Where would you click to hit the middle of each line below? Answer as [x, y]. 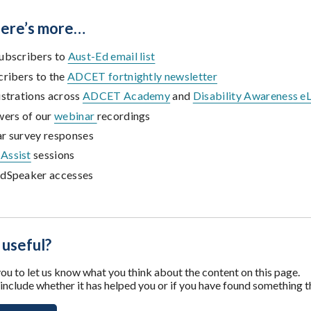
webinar [76, 115]
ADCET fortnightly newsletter [142, 76]
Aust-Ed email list [111, 56]
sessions [53, 155]
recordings [124, 115]
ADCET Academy [126, 96]
